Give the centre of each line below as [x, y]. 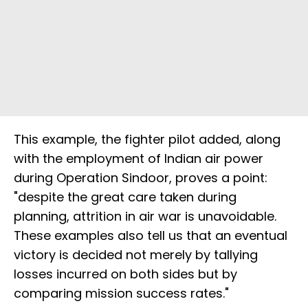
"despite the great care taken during [125, 197]
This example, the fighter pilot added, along [147, 140]
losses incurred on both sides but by [125, 274]
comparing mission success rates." [121, 294]
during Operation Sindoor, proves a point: [141, 178]
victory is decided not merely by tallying [136, 255]
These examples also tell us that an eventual [151, 236]
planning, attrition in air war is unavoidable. [145, 217]
